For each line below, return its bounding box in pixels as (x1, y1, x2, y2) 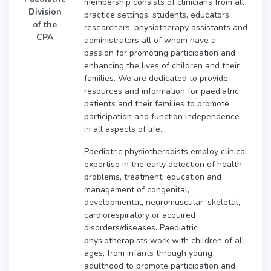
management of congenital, (84, 183, 189, 195)
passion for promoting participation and (84, 47, 235, 59)
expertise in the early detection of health (84, 158, 242, 170)
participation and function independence (84, 110, 240, 122)
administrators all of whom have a (84, 34, 216, 46)
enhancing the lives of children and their (84, 59, 240, 71)
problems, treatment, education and (84, 171, 221, 183)
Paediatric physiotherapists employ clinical (84, 145, 247, 157)
